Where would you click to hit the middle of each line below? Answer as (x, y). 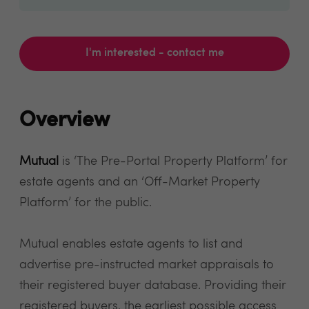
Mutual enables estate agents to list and (131, 244)
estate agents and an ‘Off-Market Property (140, 182)
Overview (64, 121)
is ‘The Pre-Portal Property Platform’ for (173, 161)
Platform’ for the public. (86, 203)
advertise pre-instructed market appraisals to (147, 265)
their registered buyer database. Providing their (153, 286)
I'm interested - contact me (154, 53)
